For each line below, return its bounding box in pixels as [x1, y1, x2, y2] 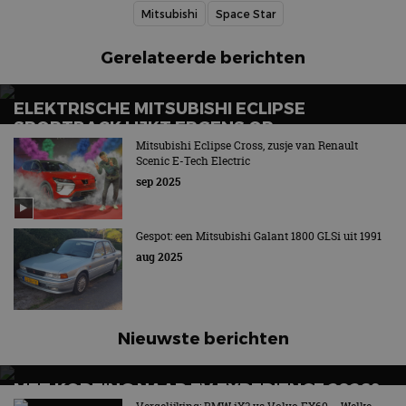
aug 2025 [136, 249, 182, 266]
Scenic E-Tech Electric [136, 153, 250, 169]
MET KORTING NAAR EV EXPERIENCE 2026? [14, 379, 380, 399]
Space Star [216, 7, 275, 21]
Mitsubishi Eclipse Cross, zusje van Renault [136, 138, 358, 154]
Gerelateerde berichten [101, 47, 305, 67]
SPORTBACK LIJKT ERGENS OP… [14, 117, 285, 137]
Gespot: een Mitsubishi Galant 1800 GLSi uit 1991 [136, 228, 382, 245]
